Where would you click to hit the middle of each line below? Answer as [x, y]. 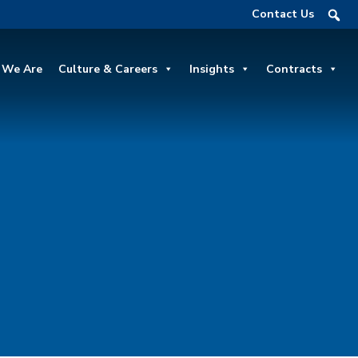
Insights [212, 69]
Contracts [294, 69]
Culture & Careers [108, 69]
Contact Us [283, 14]
